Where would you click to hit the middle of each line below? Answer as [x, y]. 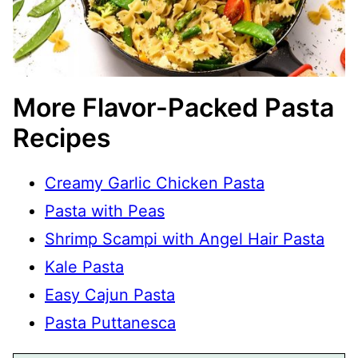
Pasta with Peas [105, 211]
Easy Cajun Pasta [110, 295]
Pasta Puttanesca [110, 323]
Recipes [62, 138]
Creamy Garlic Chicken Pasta [155, 183]
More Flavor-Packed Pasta [173, 108]
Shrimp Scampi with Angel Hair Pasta [185, 239]
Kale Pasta [84, 267]
